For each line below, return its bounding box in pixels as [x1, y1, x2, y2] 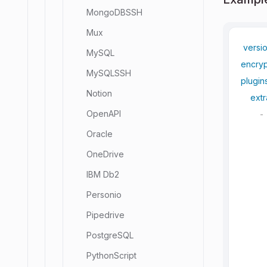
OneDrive [86, 149, 124, 159]
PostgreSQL [86, 230, 133, 240]
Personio [86, 190, 122, 200]
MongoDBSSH [86, 7, 142, 17]
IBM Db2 [86, 169, 119, 179]
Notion [86, 88, 112, 98]
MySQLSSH [86, 68, 131, 78]
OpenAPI [86, 108, 121, 119]
